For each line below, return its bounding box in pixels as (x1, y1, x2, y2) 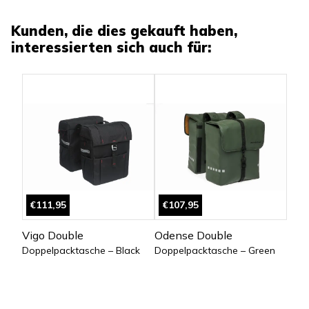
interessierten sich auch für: (11, 39, 211, 57)
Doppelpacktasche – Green (154, 244, 275, 257)
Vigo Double (22, 228, 83, 243)
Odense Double (154, 228, 232, 243)
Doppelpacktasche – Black (22, 244, 140, 257)
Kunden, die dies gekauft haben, (11, 22, 237, 40)
